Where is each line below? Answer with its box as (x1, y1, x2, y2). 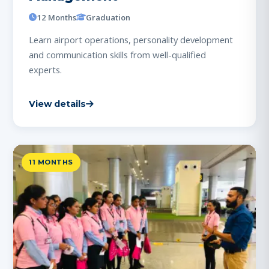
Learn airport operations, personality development (29, 33, 233, 46)
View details (29, 98, 86, 109)
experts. (29, 63, 62, 76)
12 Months (37, 11, 76, 23)
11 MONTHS (29, 157, 73, 166)
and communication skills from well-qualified (29, 48, 206, 61)
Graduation (86, 11, 130, 23)
